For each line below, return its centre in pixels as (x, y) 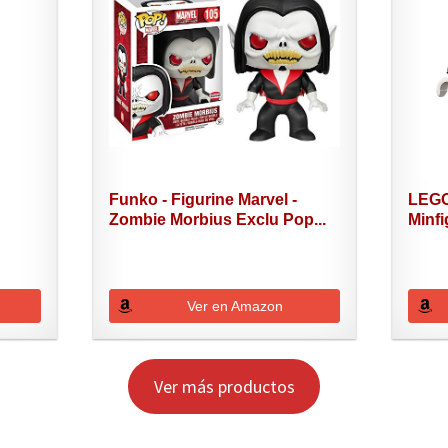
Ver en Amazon (234, 305)
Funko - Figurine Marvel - (202, 199)
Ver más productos (224, 386)
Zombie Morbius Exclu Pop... (217, 219)
